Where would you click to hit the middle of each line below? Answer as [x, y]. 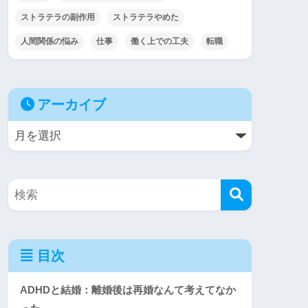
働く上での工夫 [159, 42]
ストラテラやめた [146, 18]
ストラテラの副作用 [58, 18]
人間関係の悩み [49, 42]
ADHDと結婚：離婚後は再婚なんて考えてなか [128, 290]
